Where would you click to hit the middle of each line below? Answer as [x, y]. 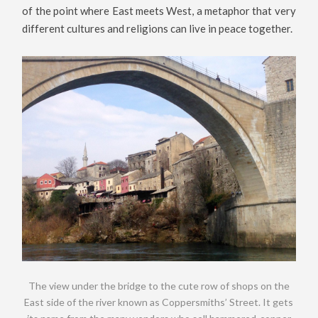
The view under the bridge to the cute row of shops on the [159, 286]
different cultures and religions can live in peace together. [158, 29]
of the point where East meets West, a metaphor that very [159, 11]
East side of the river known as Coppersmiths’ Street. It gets [159, 302]
